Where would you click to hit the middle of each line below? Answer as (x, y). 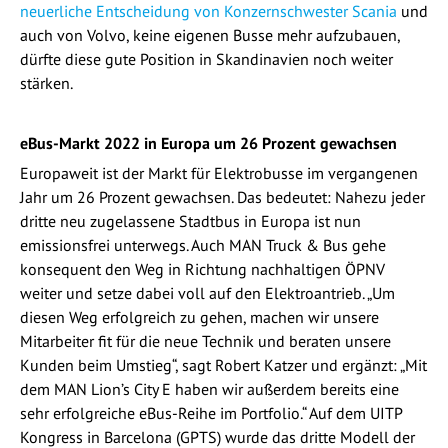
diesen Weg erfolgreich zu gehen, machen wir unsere (199, 316)
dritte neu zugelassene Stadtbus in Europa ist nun (190, 220)
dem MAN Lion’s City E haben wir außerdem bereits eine (209, 388)
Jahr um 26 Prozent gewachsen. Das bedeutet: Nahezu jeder (222, 196)
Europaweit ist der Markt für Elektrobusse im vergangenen (219, 172)
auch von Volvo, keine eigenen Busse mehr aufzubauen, (210, 34)
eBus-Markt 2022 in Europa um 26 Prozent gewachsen (208, 142)
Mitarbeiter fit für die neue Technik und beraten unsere (205, 340)
